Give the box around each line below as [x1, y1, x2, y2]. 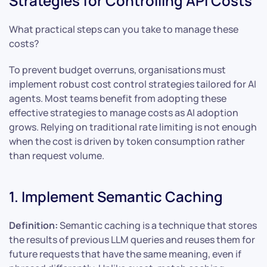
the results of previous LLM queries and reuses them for [9, 233, 255, 247]
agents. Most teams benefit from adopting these [9, 92, 226, 105]
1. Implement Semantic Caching [9, 187, 223, 207]
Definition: [9, 219, 58, 232]
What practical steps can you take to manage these [9, 23, 238, 36]
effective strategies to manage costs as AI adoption [9, 106, 238, 120]
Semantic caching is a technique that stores [58, 219, 257, 232]
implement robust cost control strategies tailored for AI [9, 77, 256, 91]
